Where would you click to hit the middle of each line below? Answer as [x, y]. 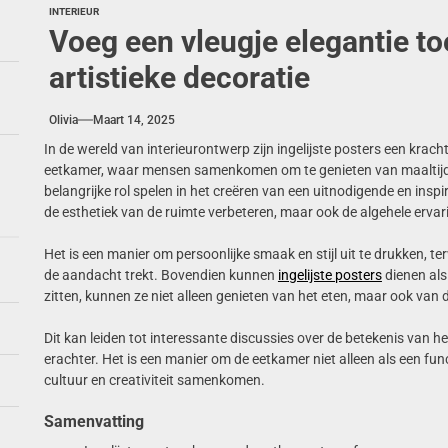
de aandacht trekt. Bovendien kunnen [160, 274]
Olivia [63, 119]
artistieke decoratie [179, 77]
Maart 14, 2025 [133, 119]
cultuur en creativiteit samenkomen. [154, 379]
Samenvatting [93, 421]
